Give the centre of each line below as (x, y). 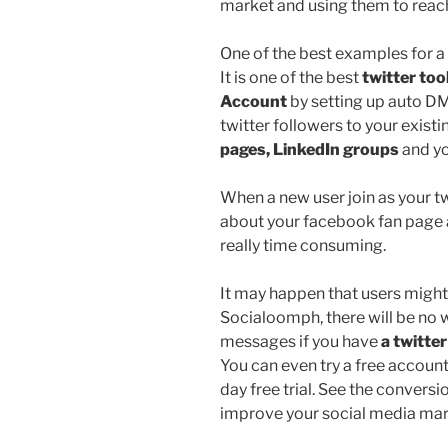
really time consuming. (303, 245)
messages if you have (300, 341)
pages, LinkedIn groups (309, 149)
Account (253, 101)
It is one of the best (289, 77)
